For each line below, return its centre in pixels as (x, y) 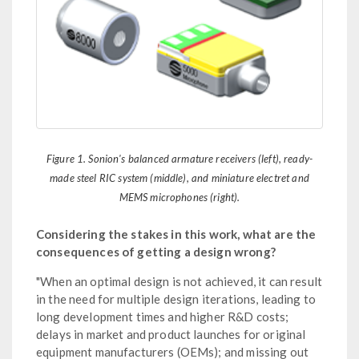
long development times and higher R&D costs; (163, 317)
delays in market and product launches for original (171, 335)
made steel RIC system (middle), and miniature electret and (179, 178)
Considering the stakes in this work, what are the (176, 234)
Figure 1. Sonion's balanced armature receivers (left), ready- (179, 159)
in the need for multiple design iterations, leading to (176, 299)
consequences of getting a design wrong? (156, 252)
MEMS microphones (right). (179, 198)
